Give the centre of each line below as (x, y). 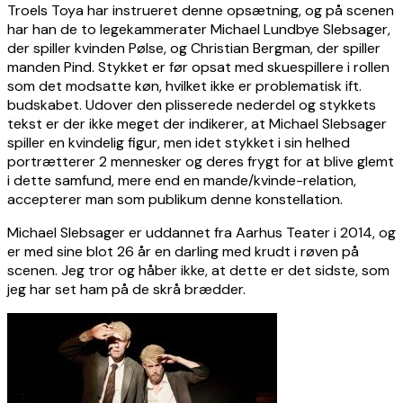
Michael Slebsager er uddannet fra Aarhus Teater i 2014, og (201, 232)
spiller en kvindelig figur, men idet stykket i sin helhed (179, 142)
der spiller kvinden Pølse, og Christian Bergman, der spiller (194, 48)
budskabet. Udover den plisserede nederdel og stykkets (192, 104)
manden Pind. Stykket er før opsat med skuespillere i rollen (198, 67)
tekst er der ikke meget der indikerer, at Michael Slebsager (197, 123)
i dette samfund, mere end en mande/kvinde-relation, (182, 180)
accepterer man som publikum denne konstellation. (175, 199)
